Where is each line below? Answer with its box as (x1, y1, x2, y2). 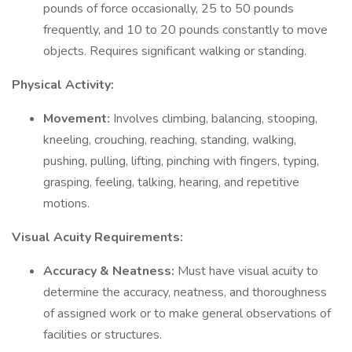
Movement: (43, 110, 113, 127)
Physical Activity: (12, 76, 114, 93)
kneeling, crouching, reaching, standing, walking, (43, 131, 296, 148)
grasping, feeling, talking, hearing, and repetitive (43, 174, 299, 191)
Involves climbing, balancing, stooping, (113, 110, 317, 127)
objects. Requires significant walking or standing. (43, 42, 306, 60)
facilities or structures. (43, 326, 162, 343)
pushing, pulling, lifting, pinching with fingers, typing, (43, 152, 319, 170)
